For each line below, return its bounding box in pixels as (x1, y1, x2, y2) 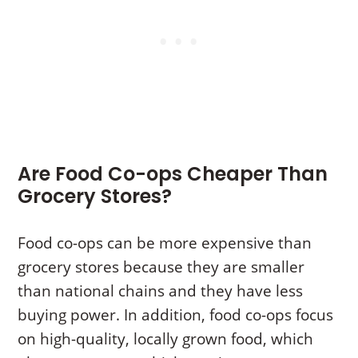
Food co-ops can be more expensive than (18, 233, 312, 254)
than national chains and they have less (18, 280, 304, 302)
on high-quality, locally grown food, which (18, 328, 314, 350)
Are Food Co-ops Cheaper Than (18, 161, 328, 188)
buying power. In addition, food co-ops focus (18, 304, 334, 326)
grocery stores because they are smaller (18, 257, 305, 278)
